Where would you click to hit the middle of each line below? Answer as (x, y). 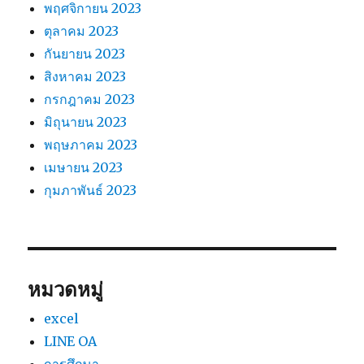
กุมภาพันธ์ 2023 (91, 191)
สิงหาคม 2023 (85, 77)
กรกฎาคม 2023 (90, 100)
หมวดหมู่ (66, 290)
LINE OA (71, 342)
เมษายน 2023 (84, 168)
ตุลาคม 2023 (82, 31)
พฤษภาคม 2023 (91, 145)
